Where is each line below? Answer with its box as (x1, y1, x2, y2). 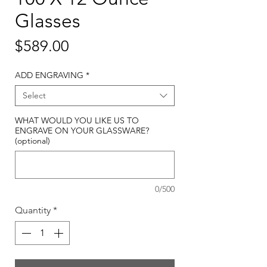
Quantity (15, 204, 51, 216)
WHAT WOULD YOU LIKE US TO (15, 115, 139, 126)
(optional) (15, 135, 50, 147)
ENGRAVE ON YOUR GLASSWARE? (15, 125, 149, 136)
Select (23, 90, 46, 101)
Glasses (15, 10, 80, 33)
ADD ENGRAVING (15, 70, 83, 81)
